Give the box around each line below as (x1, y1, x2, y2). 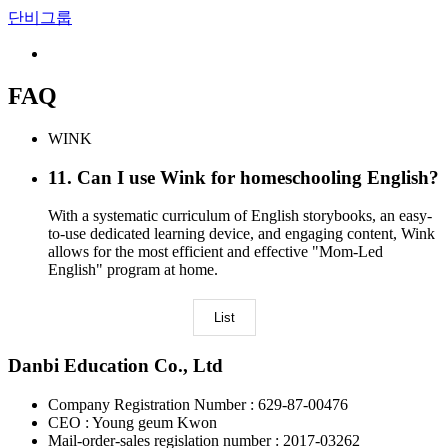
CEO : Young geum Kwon (48, 413, 217, 431)
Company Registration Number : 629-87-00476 (48, 395, 348, 413)
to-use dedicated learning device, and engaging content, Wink (48, 225, 435, 243)
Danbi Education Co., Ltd (8, 354, 223, 376)
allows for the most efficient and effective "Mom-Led (48, 243, 383, 261)
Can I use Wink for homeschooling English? (77, 166, 439, 188)
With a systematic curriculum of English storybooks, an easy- (48, 207, 432, 225)
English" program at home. (48, 261, 218, 279)
